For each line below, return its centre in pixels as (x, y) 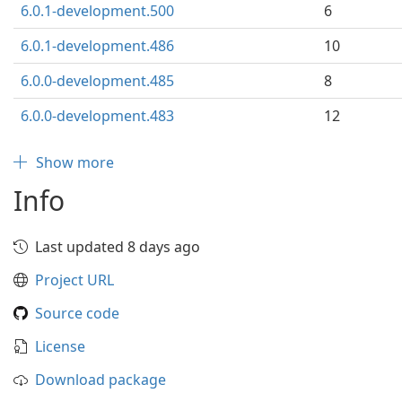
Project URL (74, 280)
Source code (77, 313)
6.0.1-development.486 (97, 46)
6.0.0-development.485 (97, 81)
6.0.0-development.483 (97, 116)
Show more (75, 162)
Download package (100, 380)
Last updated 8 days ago (118, 247)
